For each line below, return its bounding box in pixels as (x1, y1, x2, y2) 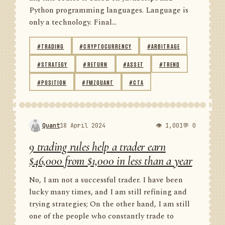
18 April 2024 (60, 121, 105, 130)
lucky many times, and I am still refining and (29, 186, 187, 198)
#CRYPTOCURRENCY (79, 42, 132, 50)
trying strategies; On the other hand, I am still (29, 198, 190, 210)
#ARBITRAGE (147, 42, 180, 50)
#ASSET (123, 60, 144, 68)
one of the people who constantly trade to (29, 210, 174, 222)
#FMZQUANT (82, 78, 114, 86)
